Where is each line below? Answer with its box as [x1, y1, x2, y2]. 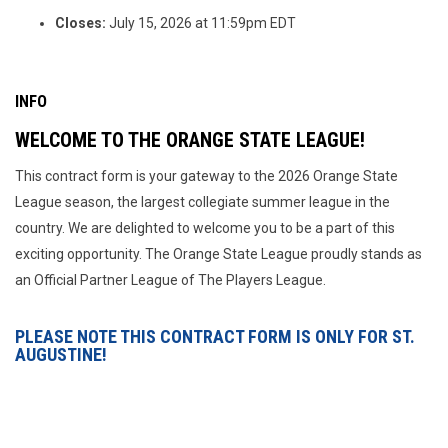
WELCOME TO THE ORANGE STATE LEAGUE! [15, 128, 365, 152]
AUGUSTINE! [15, 344, 107, 365]
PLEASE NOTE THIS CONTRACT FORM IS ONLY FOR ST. [15, 326, 415, 347]
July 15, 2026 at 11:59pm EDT [106, 15, 296, 31]
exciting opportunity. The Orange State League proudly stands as [15, 246, 422, 262]
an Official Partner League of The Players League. [15, 272, 326, 288]
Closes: [55, 15, 106, 31]
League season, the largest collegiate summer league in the [15, 194, 390, 210]
